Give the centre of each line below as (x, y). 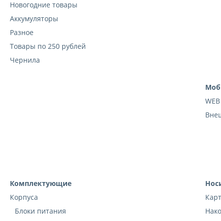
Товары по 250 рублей (48, 46)
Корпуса (24, 197)
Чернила (25, 60)
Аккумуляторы (34, 19)
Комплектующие (41, 184)
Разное (22, 33)
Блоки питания (40, 211)
